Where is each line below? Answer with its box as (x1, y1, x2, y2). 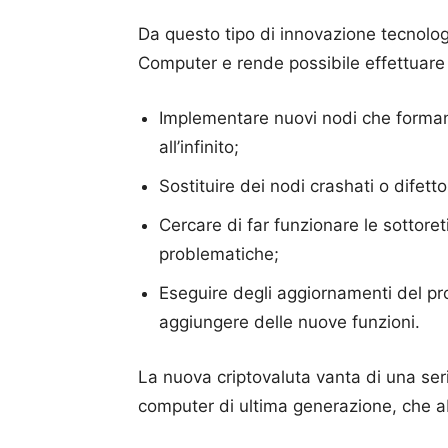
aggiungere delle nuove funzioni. (159, 312, 420, 332)
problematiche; (159, 244, 279, 264)
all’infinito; (159, 137, 239, 157)
